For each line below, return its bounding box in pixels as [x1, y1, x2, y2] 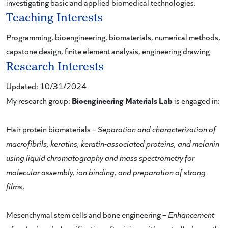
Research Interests [6, 60, 104, 74]
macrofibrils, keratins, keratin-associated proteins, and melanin [6, 138, 219, 149]
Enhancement [168, 209, 214, 220]
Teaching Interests [6, 11, 103, 25]
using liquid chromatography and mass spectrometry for [6, 152, 194, 163]
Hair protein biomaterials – [6, 124, 98, 134]
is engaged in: [173, 95, 220, 106]
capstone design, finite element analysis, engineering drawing [6, 46, 210, 56]
